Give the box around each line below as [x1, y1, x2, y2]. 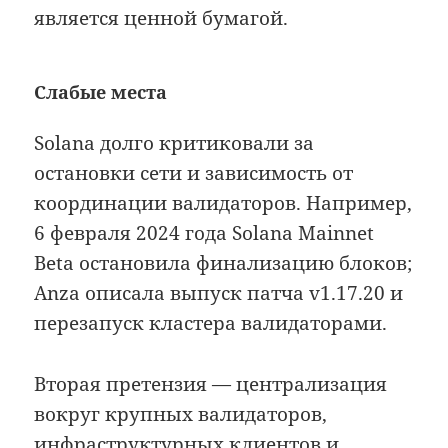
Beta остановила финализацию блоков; [34, 250, 413, 277]
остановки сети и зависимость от [34, 160, 354, 187]
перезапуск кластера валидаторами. [34, 310, 388, 337]
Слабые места [34, 80, 168, 105]
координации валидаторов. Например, [34, 190, 413, 217]
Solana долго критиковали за [34, 130, 315, 157]
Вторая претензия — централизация [34, 370, 388, 397]
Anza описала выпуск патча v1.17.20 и [34, 280, 404, 307]
